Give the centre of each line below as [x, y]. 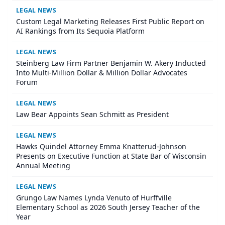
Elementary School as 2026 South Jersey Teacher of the [108, 207]
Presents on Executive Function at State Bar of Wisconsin [111, 156]
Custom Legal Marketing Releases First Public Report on [110, 22]
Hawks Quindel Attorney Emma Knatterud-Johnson [101, 147]
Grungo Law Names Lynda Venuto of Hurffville [94, 198]
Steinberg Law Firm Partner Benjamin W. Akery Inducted [111, 63]
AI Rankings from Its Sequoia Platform [80, 31]
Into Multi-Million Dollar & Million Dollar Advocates [102, 73]
